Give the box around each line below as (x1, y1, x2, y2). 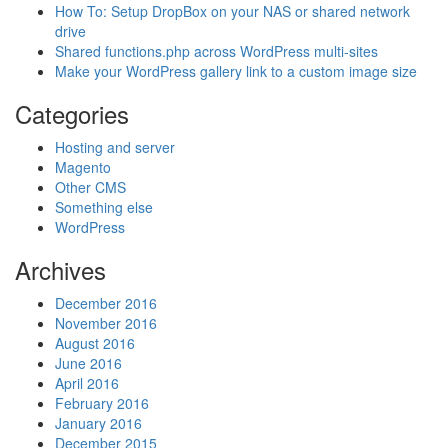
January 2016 (55, 413, 142, 433)
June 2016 (55, 353, 122, 373)
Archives (15, 252, 106, 287)
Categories (15, 96, 129, 131)
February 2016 (55, 393, 149, 413)
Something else (55, 197, 153, 217)
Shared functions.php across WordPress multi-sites (55, 41, 378, 61)
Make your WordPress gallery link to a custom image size (55, 61, 417, 81)
